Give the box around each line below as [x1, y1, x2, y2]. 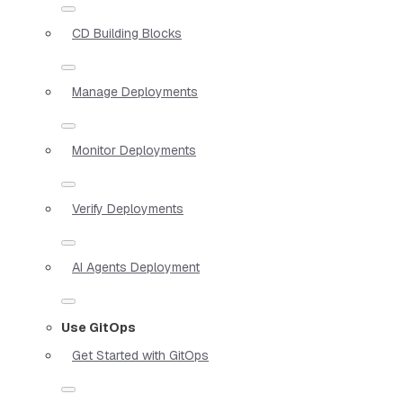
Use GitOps [61, 318, 136, 336]
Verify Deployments [72, 200, 184, 217]
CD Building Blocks [72, 24, 182, 41]
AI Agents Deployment [72, 258, 200, 275]
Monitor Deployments [72, 141, 196, 158]
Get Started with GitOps [72, 346, 209, 363]
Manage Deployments [72, 83, 198, 100]
